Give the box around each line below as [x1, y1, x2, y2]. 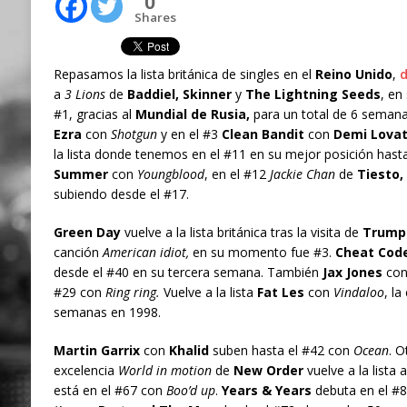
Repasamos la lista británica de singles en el [53, 65, 315, 84]
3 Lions [64, 85, 105, 104]
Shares [134, 8, 176, 25]
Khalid [168, 342, 209, 360]
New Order [229, 362, 303, 380]
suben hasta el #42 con [208, 342, 350, 360]
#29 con [53, 283, 105, 302]
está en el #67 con [53, 382, 166, 400]
